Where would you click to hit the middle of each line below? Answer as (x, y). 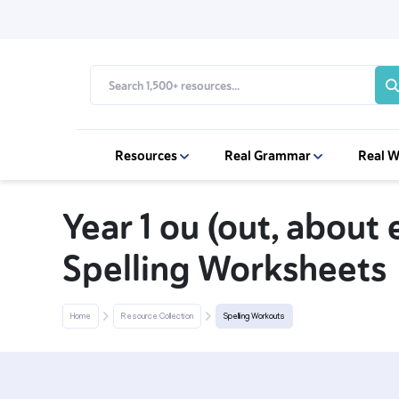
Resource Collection (157, 317)
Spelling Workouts (254, 317)
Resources (147, 156)
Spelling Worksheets (224, 269)
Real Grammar (269, 156)
